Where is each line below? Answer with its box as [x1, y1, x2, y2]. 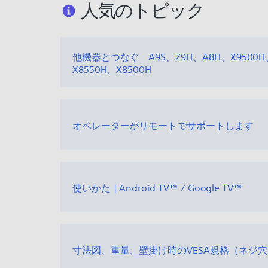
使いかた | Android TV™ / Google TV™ [72, 182, 243, 194]
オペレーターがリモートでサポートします [72, 120, 254, 132]
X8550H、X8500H [72, 63, 152, 76]
